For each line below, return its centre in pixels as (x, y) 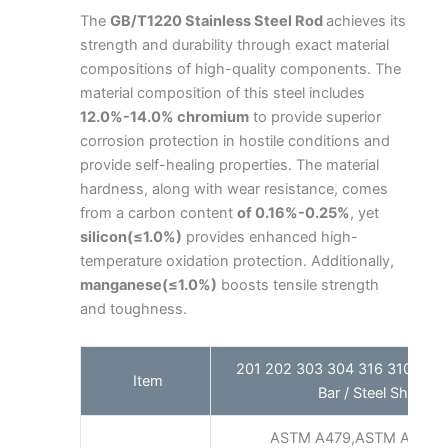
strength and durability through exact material (234, 44)
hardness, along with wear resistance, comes (234, 188)
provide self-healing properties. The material (229, 164)
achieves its (366, 20)
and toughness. (133, 308)
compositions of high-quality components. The (240, 68)
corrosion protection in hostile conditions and (235, 140)
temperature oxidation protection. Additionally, (237, 260)
